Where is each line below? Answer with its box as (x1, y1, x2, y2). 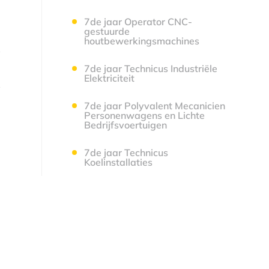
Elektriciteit (83, 72, 134, 84)
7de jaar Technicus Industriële (83, 62, 217, 74)
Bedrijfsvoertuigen (83, 119, 167, 131)
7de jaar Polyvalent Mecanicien (83, 100, 225, 112)
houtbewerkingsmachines (83, 35, 199, 47)
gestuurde (83, 25, 130, 37)
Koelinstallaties (83, 156, 153, 168)
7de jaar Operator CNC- (83, 16, 192, 28)
